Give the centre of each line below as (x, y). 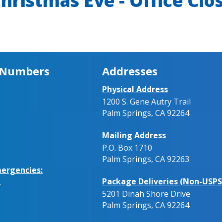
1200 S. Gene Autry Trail (146, 101)
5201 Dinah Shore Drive (146, 194)
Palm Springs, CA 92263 (146, 159)
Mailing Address (134, 135)
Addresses (130, 71)
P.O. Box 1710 (127, 147)
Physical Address (135, 89)
